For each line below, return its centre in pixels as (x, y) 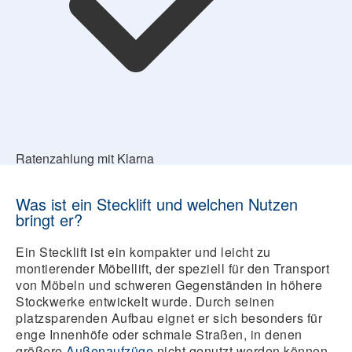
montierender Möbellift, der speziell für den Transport (172, 268)
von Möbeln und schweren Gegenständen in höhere (169, 285)
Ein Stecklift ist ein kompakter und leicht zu (143, 252)
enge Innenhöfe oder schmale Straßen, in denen (159, 334)
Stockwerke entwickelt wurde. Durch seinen (145, 301)
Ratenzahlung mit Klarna (85, 158)
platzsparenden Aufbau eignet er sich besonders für (169, 318)
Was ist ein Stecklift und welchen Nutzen (157, 204)
